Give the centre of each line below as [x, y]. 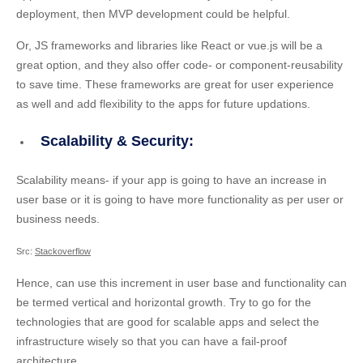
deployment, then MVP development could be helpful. [153, 14]
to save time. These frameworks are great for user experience [175, 85]
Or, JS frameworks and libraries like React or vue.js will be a [169, 46]
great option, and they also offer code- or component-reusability [179, 65]
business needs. [58, 219]
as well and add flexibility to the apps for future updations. [163, 104]
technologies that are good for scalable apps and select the [168, 322]
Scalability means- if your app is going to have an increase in [171, 180]
